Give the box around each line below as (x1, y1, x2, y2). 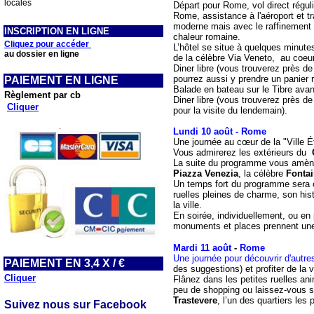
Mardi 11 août (173, 243, 231, 253)
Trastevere (173, 295, 217, 306)
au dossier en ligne (4, 49, 79, 59)
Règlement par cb (4, 90, 81, 100)
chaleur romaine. (173, 32, 240, 42)
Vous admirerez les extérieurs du (173, 147, 312, 158)
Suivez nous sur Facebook (4, 299, 146, 310)
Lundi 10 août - (173, 126, 241, 137)
